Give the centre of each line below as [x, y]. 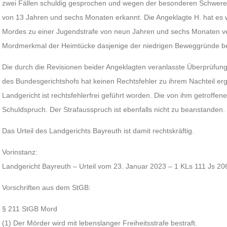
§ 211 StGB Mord [30, 209]
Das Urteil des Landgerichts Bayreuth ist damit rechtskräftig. [98, 131]
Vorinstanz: [20, 152]
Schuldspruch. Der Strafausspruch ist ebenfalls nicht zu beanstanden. [114, 109]
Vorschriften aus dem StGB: [47, 187]
